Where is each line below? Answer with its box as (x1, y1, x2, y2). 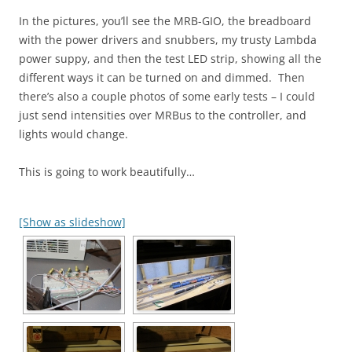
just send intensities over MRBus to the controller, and (19, 108, 306, 123)
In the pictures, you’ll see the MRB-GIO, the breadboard (19, 13, 311, 28)
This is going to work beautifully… (19, 164, 195, 179)
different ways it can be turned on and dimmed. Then (19, 70, 305, 85)
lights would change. (19, 126, 128, 141)
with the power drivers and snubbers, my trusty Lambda (19, 32, 317, 47)
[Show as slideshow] (19, 214, 126, 229)
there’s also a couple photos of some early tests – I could (19, 89, 315, 104)
